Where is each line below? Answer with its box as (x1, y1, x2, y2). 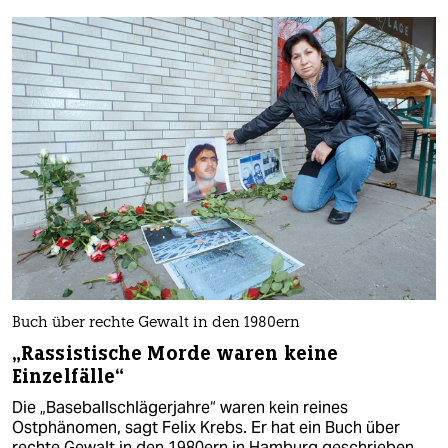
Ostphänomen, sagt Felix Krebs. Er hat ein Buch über (12, 416, 400, 438)
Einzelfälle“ (12, 363, 125, 389)
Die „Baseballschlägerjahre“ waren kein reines (12, 396, 348, 418)
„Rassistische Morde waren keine (12, 340, 339, 366)
